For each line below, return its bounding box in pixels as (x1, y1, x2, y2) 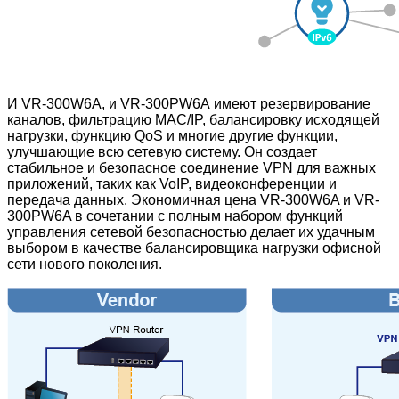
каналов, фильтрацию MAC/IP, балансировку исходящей (7, 111, 379, 127)
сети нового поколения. (7, 256, 162, 272)
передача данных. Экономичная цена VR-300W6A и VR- (7, 191, 379, 208)
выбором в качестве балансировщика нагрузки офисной (7, 240, 381, 256)
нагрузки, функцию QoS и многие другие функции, (7, 127, 338, 143)
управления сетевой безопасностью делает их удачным (7, 224, 375, 240)
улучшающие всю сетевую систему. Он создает (7, 143, 317, 159)
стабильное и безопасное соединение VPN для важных (7, 159, 376, 175)
